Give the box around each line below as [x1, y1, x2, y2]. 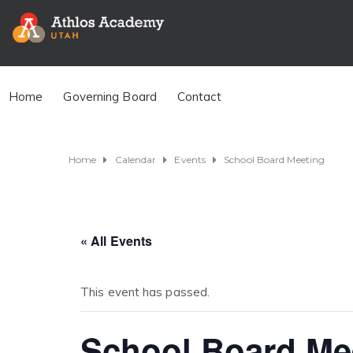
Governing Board [63, 88, 157, 104]
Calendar [114, 153, 157, 165]
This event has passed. [80, 284, 210, 300]
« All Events [80, 232, 153, 251]
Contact [176, 88, 221, 104]
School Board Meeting [224, 153, 325, 165]
